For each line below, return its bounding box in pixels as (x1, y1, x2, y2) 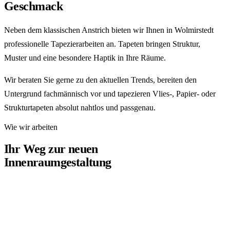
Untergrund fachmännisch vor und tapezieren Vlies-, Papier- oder (4, 89, 216, 98)
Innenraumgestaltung (4, 155, 111, 169)
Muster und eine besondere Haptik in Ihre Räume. (4, 53, 166, 62)
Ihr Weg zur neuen (4, 142, 98, 156)
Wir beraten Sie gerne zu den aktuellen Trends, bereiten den (4, 75, 197, 84)
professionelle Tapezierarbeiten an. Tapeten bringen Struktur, (4, 39, 200, 48)
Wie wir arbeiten (4, 122, 57, 131)
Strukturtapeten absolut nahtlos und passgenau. (4, 103, 156, 112)
